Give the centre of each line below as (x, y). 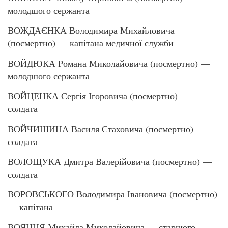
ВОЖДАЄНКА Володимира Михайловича (91, 30)
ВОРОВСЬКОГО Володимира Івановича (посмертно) (112, 194)
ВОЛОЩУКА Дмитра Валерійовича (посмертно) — (110, 161)
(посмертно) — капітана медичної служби (91, 43)
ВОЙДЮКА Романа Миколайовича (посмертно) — (109, 63)
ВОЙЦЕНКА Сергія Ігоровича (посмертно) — (98, 96)
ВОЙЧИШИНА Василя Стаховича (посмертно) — (106, 129)
